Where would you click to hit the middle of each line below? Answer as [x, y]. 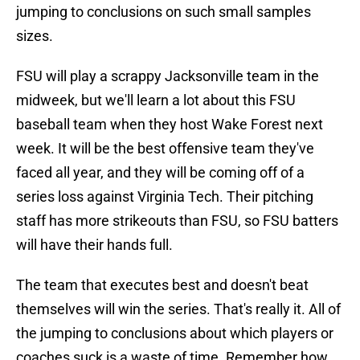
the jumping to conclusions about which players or [175, 333]
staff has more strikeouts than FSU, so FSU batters [177, 221]
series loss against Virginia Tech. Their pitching [165, 197]
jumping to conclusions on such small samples [164, 12]
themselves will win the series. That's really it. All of [178, 309]
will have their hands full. [94, 245]
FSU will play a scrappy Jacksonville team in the [168, 76]
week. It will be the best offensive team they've [165, 149]
